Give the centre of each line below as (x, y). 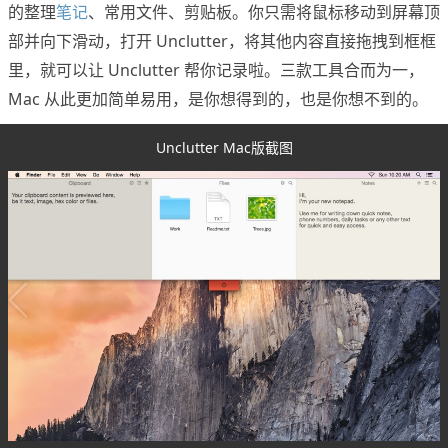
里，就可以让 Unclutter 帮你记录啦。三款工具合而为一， (216, 70)
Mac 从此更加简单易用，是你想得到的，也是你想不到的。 (218, 99)
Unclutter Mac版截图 (224, 148)
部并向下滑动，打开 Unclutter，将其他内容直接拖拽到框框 (222, 41)
